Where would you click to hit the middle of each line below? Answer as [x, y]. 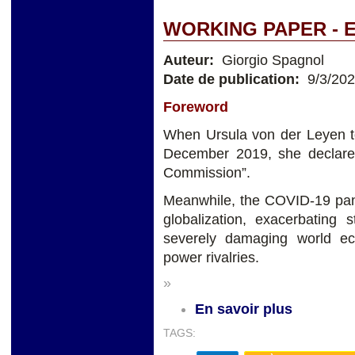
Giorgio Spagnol [271, 61]
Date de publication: [233, 80]
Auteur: [191, 61]
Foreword [196, 107]
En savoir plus [244, 309]
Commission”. [207, 172]
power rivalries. [211, 257]
